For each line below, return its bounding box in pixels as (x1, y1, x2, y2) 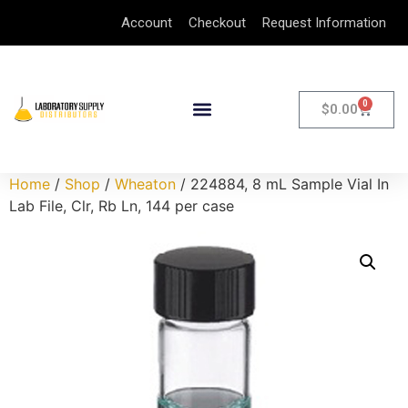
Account (121, 15, 172, 31)
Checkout (189, 15, 246, 31)
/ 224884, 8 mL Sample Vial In (176, 175, 389, 193)
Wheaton (115, 175, 176, 193)
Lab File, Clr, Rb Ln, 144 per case (9, 197, 234, 215)
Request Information (262, 15, 386, 31)
